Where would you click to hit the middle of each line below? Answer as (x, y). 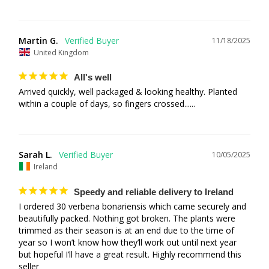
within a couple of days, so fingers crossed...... (107, 104)
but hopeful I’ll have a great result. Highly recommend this (130, 254)
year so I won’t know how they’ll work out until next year (128, 242)
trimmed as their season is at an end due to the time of (126, 230)
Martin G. (38, 40)
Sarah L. (35, 155)
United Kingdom (61, 52)
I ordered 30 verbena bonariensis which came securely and (132, 206)
